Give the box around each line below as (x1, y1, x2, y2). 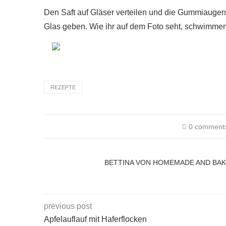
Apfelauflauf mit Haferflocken (44, 215, 147, 223)
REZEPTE (50, 84, 76, 90)
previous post (44, 202, 92, 210)
